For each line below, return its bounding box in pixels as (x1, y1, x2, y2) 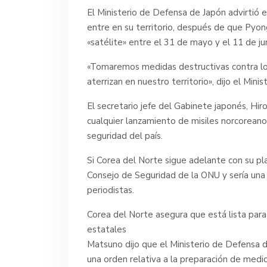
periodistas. (87, 184, 134, 196)
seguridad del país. (87, 129, 163, 142)
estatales (87, 223, 126, 235)
